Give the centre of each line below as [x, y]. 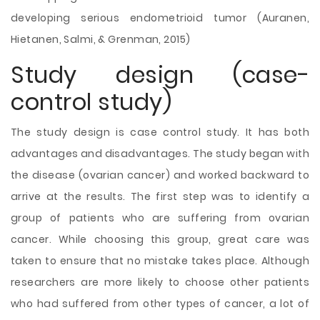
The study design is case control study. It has [148, 132]
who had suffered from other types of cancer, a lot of [160, 304]
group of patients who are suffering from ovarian [160, 218]
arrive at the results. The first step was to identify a [160, 196]
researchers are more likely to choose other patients [160, 282]
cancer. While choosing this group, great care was [160, 239]
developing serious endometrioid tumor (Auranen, [160, 18]
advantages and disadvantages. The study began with [160, 154]
